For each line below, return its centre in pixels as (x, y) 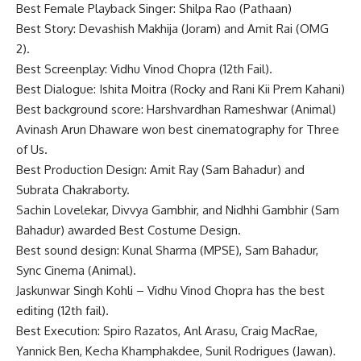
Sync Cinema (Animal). (76, 270)
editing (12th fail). (62, 310)
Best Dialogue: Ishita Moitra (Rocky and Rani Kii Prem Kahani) (180, 89)
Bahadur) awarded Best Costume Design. (129, 230)
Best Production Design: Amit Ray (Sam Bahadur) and (160, 169)
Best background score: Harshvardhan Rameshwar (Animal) (176, 109)
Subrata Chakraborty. (73, 189)
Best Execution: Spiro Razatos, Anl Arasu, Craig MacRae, (167, 330)
